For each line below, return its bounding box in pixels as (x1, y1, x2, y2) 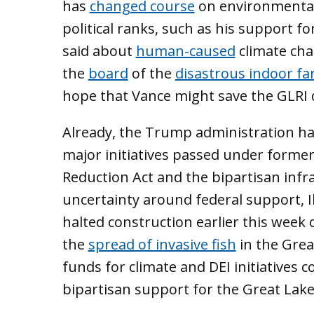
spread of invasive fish (88, 234, 236, 254)
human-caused (135, 41, 235, 60)
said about (62, 41, 136, 60)
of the (128, 63, 175, 83)
